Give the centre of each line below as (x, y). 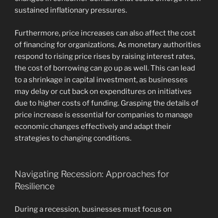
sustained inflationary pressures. (71, 10)
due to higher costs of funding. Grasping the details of (107, 103)
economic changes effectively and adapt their (93, 126)
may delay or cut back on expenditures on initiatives (103, 91)
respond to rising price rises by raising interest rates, (105, 56)
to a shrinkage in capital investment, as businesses (101, 80)
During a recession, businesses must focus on (93, 209)
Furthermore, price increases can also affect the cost (105, 33)
